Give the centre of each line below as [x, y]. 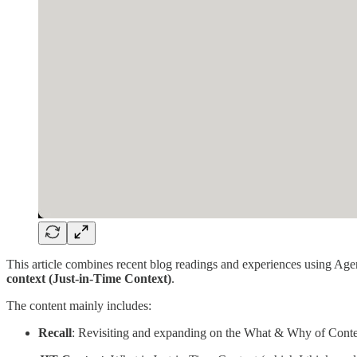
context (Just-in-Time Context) [89, 278]
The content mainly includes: [79, 305]
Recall [55, 332]
